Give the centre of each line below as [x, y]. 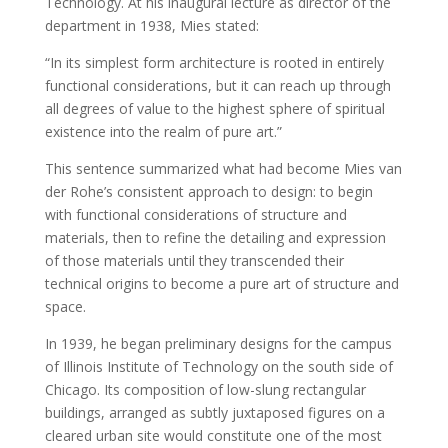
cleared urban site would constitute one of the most [213, 435]
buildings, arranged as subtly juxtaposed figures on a [214, 412]
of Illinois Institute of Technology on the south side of [218, 366]
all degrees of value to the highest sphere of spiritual [214, 108]
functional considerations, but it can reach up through [217, 85]
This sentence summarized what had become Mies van [223, 168]
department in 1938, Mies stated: [151, 25]
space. [65, 306]
